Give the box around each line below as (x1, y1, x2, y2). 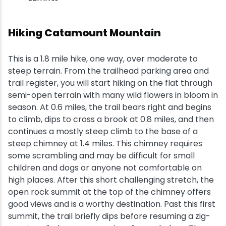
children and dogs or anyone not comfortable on (8, 162, 202, 174)
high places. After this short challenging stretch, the (8, 174, 214, 186)
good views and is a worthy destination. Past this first (8, 198, 215, 210)
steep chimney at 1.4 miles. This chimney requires (8, 138, 202, 149)
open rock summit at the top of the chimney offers (8, 186, 211, 198)
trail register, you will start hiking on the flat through (8, 77, 212, 89)
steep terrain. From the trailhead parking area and (8, 65, 209, 77)
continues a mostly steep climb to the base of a (8, 126, 198, 137)
